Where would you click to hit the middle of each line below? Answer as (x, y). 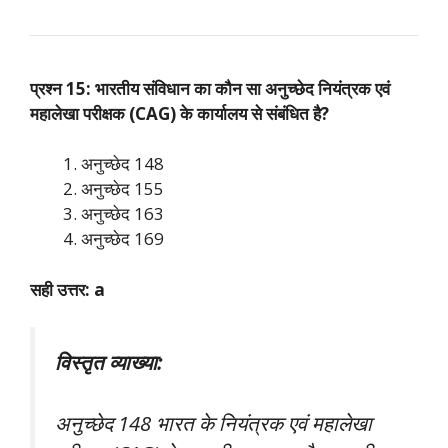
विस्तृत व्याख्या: (108, 362)
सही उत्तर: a (67, 289)
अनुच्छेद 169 (122, 239)
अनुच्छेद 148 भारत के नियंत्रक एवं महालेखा (213, 422)
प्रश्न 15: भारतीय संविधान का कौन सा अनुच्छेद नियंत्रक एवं (210, 88)
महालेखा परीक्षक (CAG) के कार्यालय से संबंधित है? (179, 113)
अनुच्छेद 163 (122, 214)
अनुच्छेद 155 (122, 189)
